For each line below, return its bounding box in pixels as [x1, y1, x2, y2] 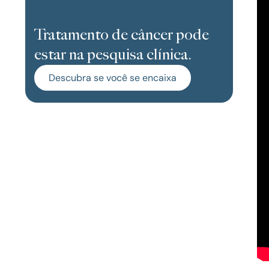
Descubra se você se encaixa [49, 71, 177, 84]
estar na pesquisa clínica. [34, 45, 192, 64]
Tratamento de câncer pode [34, 25, 209, 44]
